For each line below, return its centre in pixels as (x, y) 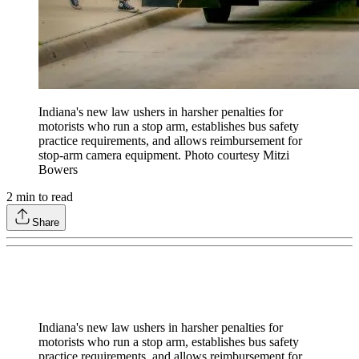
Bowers (58, 170)
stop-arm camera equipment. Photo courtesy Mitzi (164, 155)
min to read (43, 197)
